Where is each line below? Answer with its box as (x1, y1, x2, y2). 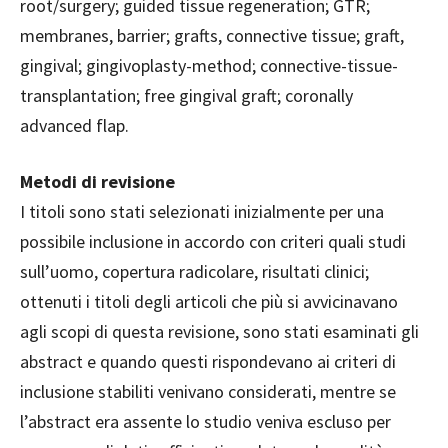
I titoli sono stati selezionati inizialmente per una (20, 200, 384, 224)
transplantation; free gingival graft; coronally (20, 84, 353, 108)
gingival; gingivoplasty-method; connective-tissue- (20, 54, 398, 78)
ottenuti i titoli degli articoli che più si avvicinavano (20, 290, 398, 314)
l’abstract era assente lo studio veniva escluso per (20, 410, 391, 434)
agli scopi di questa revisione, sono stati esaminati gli (20, 320, 419, 344)
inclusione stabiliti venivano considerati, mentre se (20, 380, 396, 404)
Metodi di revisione (20, 170, 175, 194)
